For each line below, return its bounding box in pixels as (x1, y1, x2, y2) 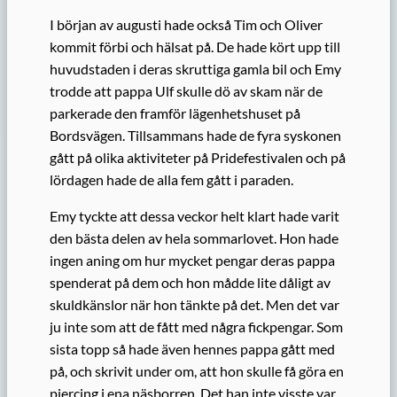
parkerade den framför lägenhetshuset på (50, 104, 300, 121)
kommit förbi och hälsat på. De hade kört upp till (50, 37, 340, 55)
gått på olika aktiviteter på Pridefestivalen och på (50, 148, 346, 166)
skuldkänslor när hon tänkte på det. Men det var (50, 295, 339, 313)
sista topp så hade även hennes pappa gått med (50, 339, 335, 357)
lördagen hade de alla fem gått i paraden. (50, 170, 293, 188)
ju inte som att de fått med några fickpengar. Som (50, 317, 343, 335)
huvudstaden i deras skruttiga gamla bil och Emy (50, 59, 341, 77)
